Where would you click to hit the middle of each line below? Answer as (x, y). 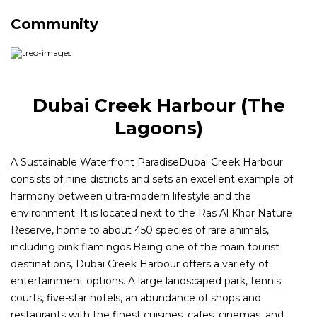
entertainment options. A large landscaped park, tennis (146, 281)
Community (54, 24)
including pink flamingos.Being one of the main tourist (145, 247)
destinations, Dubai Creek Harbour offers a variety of (139, 264)
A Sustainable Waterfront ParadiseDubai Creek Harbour (147, 162)
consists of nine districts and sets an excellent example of (152, 179)
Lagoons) (158, 128)
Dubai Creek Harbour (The (158, 106)
